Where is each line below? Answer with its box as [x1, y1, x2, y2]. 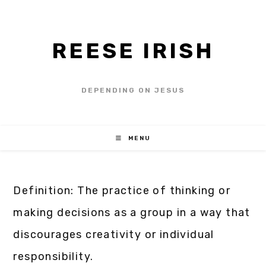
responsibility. [13, 250, 94, 263]
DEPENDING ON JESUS [81, 86, 185, 94]
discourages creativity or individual [13, 228, 214, 241]
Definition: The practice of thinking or [13, 184, 231, 197]
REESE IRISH [52, 38, 214, 64]
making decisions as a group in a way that [13, 206, 251, 219]
